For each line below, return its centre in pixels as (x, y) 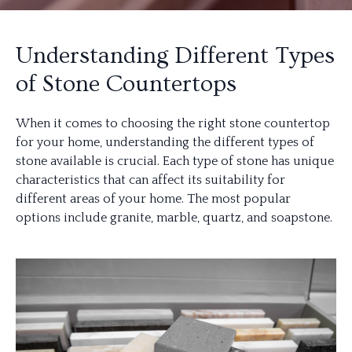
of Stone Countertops (126, 84)
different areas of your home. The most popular (153, 199)
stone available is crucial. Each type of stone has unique (175, 161)
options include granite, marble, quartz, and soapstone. (174, 218)
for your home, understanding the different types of (165, 142)
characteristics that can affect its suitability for (150, 180)
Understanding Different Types (175, 56)
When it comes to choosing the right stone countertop (173, 123)
